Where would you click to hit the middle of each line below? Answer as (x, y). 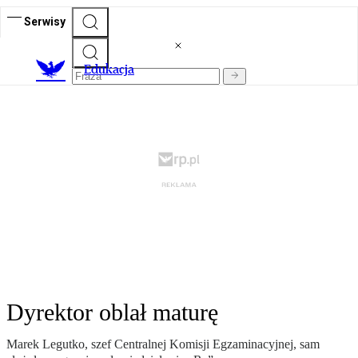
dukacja (113, 70)
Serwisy (45, 21)
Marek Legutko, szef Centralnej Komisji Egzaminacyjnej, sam (163, 344)
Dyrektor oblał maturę (112, 312)
